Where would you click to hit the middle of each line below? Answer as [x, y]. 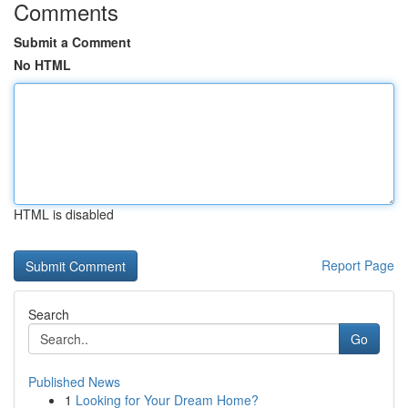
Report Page [358, 265]
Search [49, 314]
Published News [74, 382]
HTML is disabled [64, 214]
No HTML [42, 65]
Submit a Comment [72, 42]
